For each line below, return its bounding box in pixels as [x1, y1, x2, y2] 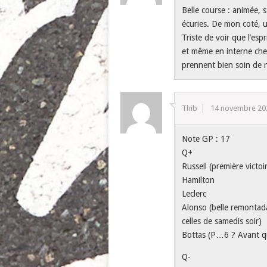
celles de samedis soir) [182, 216, 262, 226]
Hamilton [182, 175, 215, 185]
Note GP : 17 [182, 134, 231, 144]
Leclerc [182, 189, 207, 198]
